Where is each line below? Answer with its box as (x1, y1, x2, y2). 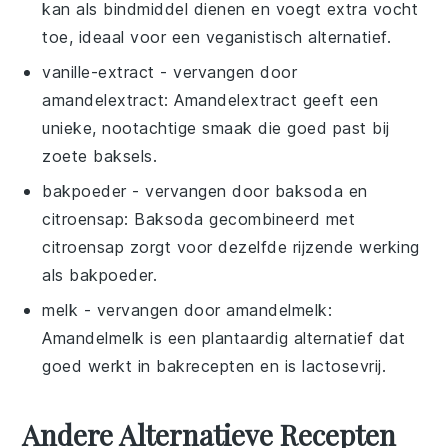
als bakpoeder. (42, 265, 158, 285)
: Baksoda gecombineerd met (124, 209, 356, 229)
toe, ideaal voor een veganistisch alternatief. (42, 27, 392, 47)
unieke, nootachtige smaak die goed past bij (42, 118, 390, 138)
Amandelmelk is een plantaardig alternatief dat (42, 328, 406, 348)
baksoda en (274, 181, 368, 201)
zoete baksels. (42, 146, 158, 166)
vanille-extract (42, 62, 155, 82)
